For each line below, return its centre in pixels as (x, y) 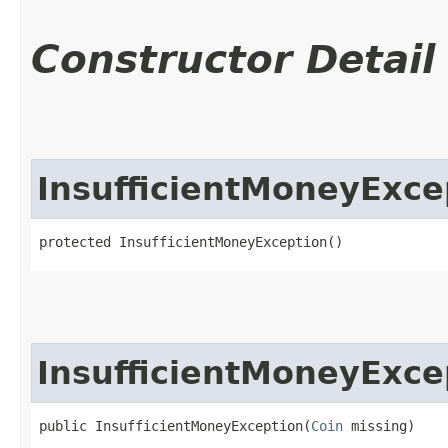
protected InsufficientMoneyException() (191, 241)
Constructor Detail (233, 59)
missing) (379, 425)
